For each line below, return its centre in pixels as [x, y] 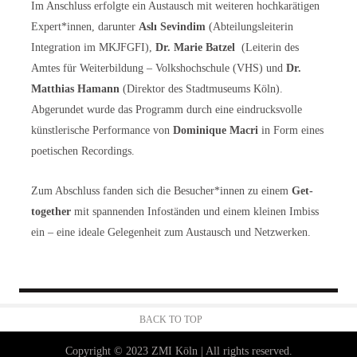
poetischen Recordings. [83, 151]
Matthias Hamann [75, 88]
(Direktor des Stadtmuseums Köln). [201, 88]
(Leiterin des [267, 47]
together [51, 211]
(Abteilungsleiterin [249, 26]
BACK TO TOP [171, 319]
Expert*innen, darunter [85, 26]
